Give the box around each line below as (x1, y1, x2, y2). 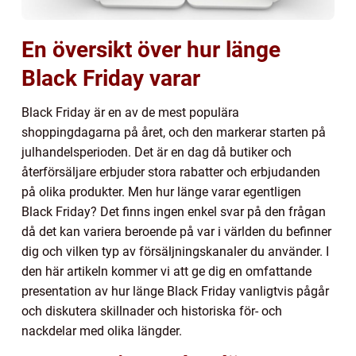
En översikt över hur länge (21, 36, 281, 63)
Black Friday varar (21, 64, 200, 91)
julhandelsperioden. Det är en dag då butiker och (21, 144, 292, 160)
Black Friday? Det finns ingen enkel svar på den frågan (21, 203, 326, 219)
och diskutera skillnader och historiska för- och (21, 303, 282, 319)
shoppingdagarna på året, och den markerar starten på (21, 124, 326, 140)
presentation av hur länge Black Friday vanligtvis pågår (21, 283, 329, 299)
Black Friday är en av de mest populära (21, 104, 239, 120)
